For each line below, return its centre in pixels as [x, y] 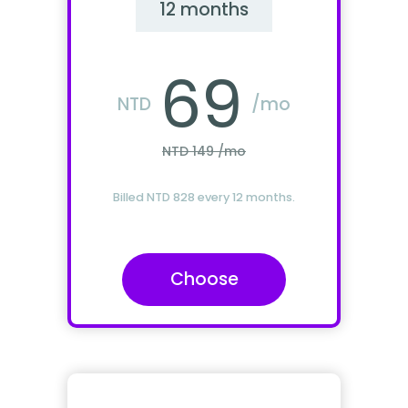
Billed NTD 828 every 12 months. [204, 197]
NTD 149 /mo [204, 151]
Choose [204, 280]
